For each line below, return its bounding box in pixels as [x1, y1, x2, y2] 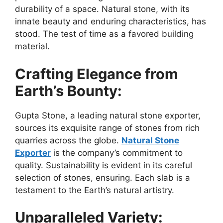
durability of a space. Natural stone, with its [15, 4, 190, 14]
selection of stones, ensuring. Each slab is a [15, 172, 190, 183]
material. [15, 41, 50, 52]
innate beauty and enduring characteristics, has [15, 16, 206, 27]
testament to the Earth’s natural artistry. [15, 185, 174, 195]
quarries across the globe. [15, 135, 121, 145]
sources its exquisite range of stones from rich [15, 122, 200, 133]
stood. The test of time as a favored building [15, 29, 194, 39]
